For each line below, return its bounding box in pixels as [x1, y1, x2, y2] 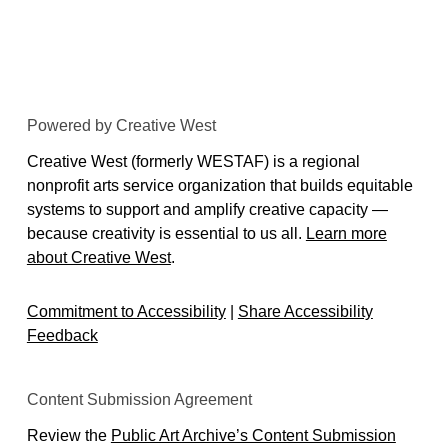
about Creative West [26, 249, 171, 266]
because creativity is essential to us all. [26, 225, 306, 242]
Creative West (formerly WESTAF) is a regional [26, 153, 360, 170]
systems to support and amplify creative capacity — [26, 201, 388, 218]
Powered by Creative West [26, 117, 216, 134]
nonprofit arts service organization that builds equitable [26, 177, 413, 194]
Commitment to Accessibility [26, 303, 226, 320]
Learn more [305, 225, 387, 242]
